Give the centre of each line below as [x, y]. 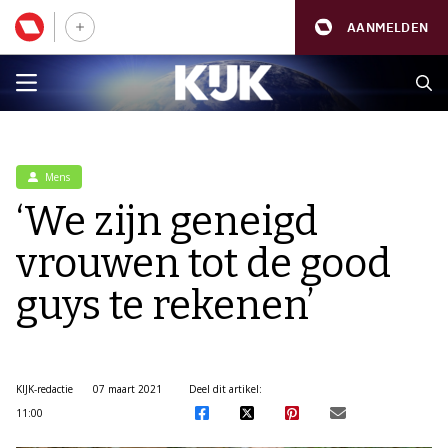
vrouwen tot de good [203, 264]
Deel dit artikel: [225, 389]
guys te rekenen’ [165, 306]
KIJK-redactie [44, 389]
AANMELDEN [387, 27]
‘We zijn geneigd [167, 222]
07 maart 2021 [127, 389]
